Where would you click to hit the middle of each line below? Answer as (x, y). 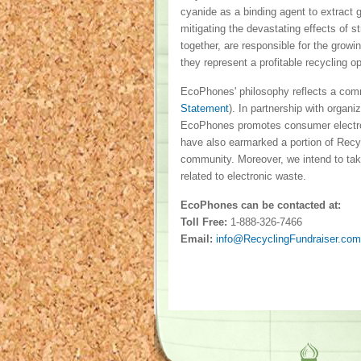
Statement (204, 108)
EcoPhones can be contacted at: (260, 205)
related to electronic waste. (243, 176)
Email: (196, 239)
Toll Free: (203, 222)
